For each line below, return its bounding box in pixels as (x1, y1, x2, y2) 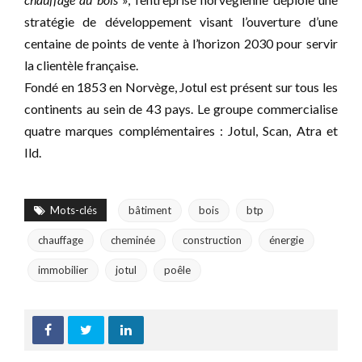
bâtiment (128, 203, 171, 217)
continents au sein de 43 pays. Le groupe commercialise (24, 100, 338, 116)
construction (183, 233, 242, 246)
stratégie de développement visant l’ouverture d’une (24, 13, 338, 29)
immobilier (38, 263, 88, 276)
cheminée (111, 233, 155, 246)
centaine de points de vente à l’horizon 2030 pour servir (24, 35, 338, 51)
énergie (269, 233, 304, 246)
